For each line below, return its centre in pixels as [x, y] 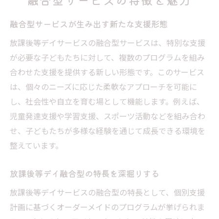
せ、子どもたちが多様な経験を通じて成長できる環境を [108, 130]
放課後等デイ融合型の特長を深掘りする [85, 173]
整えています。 [36, 145]
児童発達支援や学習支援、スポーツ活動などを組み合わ [108, 116]
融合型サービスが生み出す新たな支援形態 [89, 23]
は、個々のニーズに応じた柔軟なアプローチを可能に [103, 86]
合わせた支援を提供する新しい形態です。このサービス [107, 72]
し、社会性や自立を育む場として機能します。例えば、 [107, 101]
